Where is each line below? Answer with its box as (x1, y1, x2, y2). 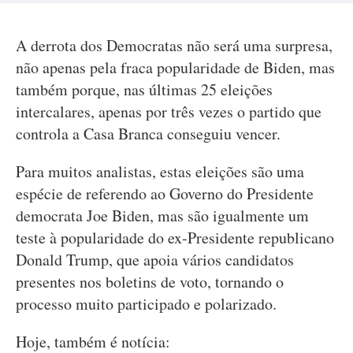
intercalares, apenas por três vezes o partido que (16, 101, 321, 122)
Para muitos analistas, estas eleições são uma (16, 161, 304, 182)
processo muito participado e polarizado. (16, 293, 277, 314)
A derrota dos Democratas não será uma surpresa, (16, 35, 333, 56)
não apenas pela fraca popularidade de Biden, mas (16, 57, 335, 78)
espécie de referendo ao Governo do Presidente (16, 183, 314, 204)
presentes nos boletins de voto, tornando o (16, 271, 284, 292)
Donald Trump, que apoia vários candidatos (16, 249, 294, 270)
